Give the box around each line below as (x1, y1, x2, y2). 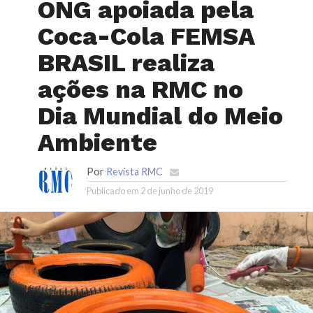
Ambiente (38, 128, 157, 158)
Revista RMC (106, 166, 163, 178)
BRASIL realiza (38, 48, 214, 78)
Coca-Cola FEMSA (38, 22, 254, 52)
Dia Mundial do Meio (38, 101, 283, 131)
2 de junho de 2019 (140, 185, 213, 197)
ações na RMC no (38, 75, 243, 105)
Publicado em (87, 185, 139, 197)
